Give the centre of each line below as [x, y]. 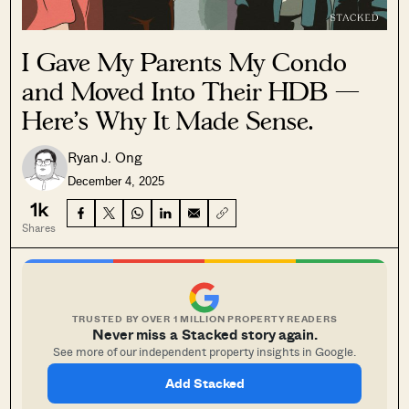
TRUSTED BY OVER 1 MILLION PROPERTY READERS [204, 318]
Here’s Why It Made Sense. [168, 121]
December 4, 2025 [116, 182]
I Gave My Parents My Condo [185, 63]
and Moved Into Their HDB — [191, 92]
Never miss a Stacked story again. [204, 334]
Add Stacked [204, 383]
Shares [39, 227]
